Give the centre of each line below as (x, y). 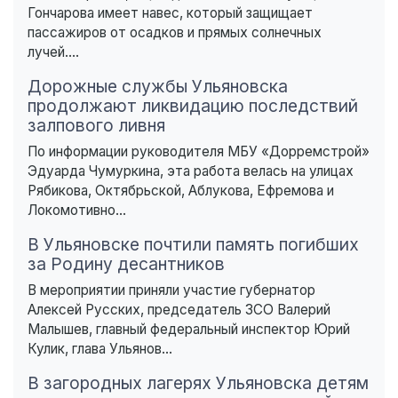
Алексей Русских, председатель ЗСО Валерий (179, 310)
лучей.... (53, 52)
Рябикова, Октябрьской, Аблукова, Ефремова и (181, 191)
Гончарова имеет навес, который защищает (170, 13)
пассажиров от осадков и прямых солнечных (175, 33)
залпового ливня (96, 126)
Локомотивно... (77, 211)
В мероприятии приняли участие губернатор (171, 291)
